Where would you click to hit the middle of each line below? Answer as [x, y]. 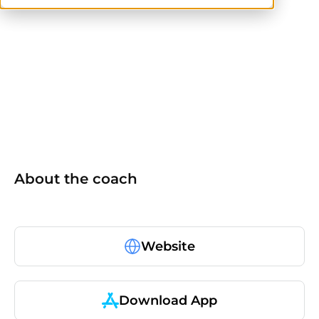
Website [168, 246]
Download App [168, 300]
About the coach [76, 179]
